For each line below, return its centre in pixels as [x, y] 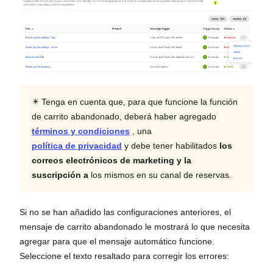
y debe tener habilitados [171, 145]
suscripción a [60, 175]
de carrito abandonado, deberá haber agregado [124, 116]
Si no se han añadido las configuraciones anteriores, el [125, 212]
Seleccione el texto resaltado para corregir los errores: [124, 256]
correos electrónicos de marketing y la [112, 160]
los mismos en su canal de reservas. [160, 175]
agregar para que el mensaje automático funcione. [117, 241]
